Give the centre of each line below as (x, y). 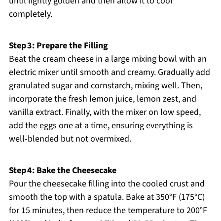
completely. (30, 14)
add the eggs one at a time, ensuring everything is (101, 126)
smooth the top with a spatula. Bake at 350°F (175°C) (107, 197)
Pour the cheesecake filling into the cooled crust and (107, 184)
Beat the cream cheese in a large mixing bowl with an (108, 59)
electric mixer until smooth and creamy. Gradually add (109, 73)
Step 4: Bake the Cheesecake (62, 171)
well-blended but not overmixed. (70, 139)
